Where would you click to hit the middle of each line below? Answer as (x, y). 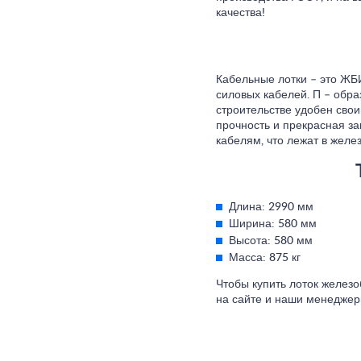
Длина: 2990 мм (271, 207)
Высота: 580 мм (271, 241)
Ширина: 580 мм (273, 224)
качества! (241, 13)
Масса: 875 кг (265, 258)
